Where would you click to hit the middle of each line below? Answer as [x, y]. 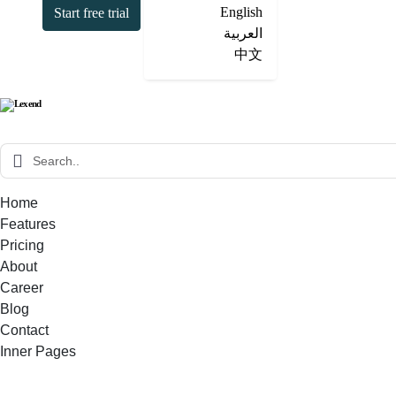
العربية [243, 33]
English [241, 12]
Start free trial [91, 13]
